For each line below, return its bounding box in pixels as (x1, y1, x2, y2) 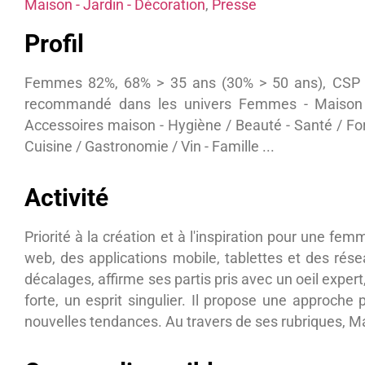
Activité (24, 182, 108, 212)
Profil (24, 29, 84, 59)
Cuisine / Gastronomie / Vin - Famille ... (24, 139, 275, 156)
